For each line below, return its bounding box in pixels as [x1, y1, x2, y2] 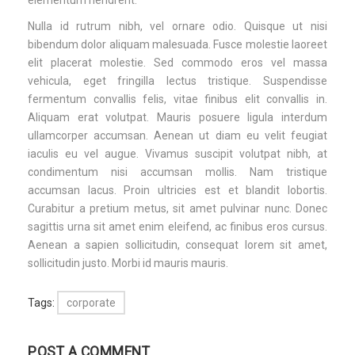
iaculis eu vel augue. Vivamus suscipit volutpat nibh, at [28, 147, 327, 160]
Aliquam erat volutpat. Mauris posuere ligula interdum [28, 110, 327, 124]
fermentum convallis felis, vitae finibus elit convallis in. [28, 92, 327, 105]
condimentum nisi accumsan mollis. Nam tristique [28, 165, 327, 178]
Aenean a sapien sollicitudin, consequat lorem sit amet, [28, 238, 327, 251]
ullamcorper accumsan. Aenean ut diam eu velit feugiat [28, 128, 327, 142]
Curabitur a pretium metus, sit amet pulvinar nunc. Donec [28, 201, 327, 215]
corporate [67, 296, 116, 309]
